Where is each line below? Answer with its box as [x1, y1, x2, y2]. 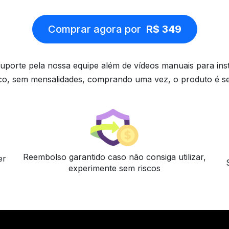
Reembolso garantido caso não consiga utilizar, [23, 152, 206, 163]
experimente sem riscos [68, 163, 161, 174]
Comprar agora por [48, 23, 146, 35]
